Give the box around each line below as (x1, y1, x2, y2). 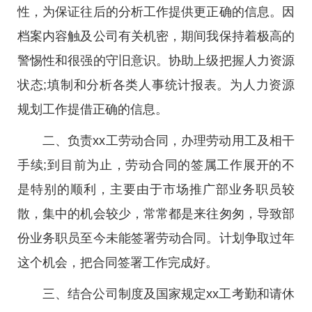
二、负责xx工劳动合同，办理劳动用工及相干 (42, 134, 295, 148)
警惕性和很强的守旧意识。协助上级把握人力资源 (17, 54, 295, 68)
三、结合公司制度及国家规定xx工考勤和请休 (42, 287, 295, 301)
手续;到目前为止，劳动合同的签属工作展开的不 (17, 158, 295, 172)
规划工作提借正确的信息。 (17, 102, 168, 116)
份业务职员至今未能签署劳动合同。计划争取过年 (17, 231, 295, 245)
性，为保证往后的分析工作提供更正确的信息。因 (17, 5, 295, 19)
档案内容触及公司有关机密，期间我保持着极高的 (17, 29, 295, 43)
